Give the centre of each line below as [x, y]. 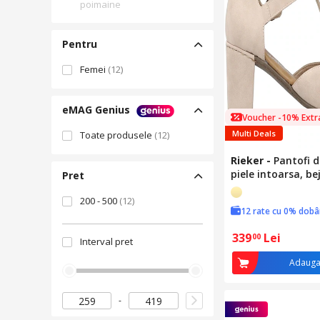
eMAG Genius [96, 110]
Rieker [247, 160]
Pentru [80, 44]
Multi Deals [254, 133]
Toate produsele [117, 135]
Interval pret [106, 241]
